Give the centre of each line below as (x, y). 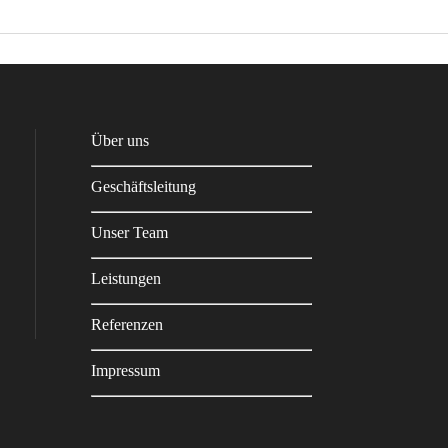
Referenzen (126, 324)
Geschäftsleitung (143, 186)
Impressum (125, 370)
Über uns (119, 140)
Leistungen (125, 278)
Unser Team (129, 232)
